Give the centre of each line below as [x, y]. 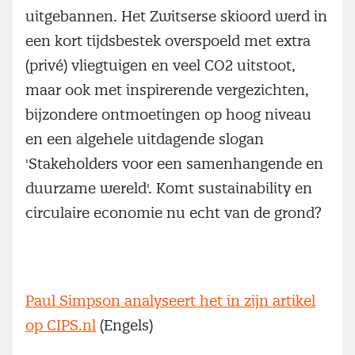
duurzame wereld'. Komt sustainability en [169, 188]
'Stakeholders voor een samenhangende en [174, 163]
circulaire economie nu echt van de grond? [174, 212]
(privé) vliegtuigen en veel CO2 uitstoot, [160, 65]
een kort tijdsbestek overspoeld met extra [168, 40]
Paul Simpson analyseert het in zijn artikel [170, 300]
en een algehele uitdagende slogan [145, 139]
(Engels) [124, 325]
